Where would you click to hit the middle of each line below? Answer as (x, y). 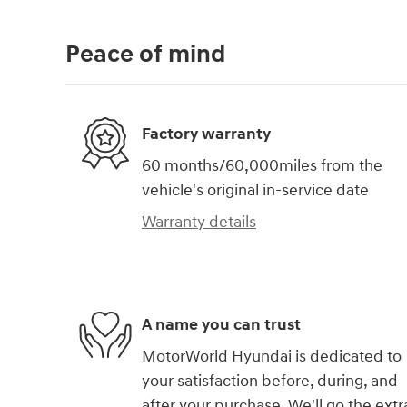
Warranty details (199, 223)
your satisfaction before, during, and (270, 382)
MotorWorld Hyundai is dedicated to (272, 357)
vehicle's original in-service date (255, 191)
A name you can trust (221, 324)
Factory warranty (206, 134)
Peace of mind (145, 55)
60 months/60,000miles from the (262, 166)
